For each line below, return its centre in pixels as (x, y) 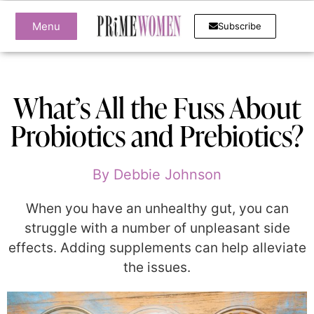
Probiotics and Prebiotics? (157, 136)
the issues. (157, 267)
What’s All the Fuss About (157, 108)
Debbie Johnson (165, 175)
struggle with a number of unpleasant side (157, 228)
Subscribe (240, 26)
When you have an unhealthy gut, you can (157, 209)
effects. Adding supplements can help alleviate (157, 248)
